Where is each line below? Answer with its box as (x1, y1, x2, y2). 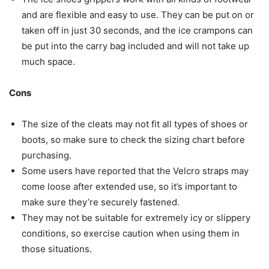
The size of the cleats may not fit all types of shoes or (22, 118, 248, 130)
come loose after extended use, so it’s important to (22, 181, 237, 193)
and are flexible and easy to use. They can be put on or (22, 9, 254, 21)
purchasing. (22, 150, 71, 162)
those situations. (22, 243, 92, 255)
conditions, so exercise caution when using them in (22, 228, 240, 240)
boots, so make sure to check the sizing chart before (22, 134, 245, 146)
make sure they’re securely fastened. (22, 196, 180, 208)
